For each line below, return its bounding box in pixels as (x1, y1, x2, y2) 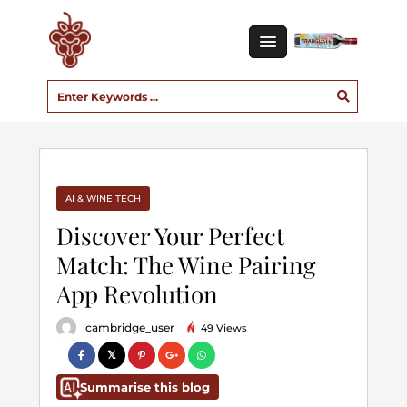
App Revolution (55, 278, 218, 310)
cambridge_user (84, 321, 174, 334)
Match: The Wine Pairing (55, 249, 316, 281)
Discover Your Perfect (55, 220, 284, 252)
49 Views (197, 322, 247, 334)
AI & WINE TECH (65, 193, 141, 204)
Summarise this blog (79, 380, 210, 394)
